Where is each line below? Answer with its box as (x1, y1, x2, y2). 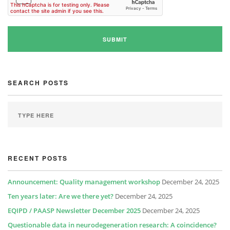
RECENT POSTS (8, 154, 68, 163)
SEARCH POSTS (8, 78, 69, 87)
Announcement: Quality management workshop (8, 177, 160, 186)
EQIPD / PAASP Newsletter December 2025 (8, 206, 141, 215)
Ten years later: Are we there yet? (8, 191, 113, 201)
